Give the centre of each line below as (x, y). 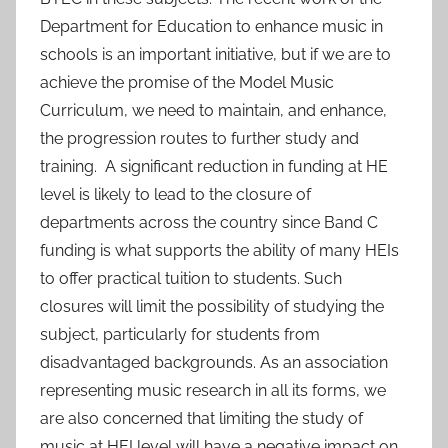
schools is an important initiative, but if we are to (215, 54)
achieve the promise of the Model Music (187, 82)
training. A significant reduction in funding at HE (214, 166)
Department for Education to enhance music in (211, 26)
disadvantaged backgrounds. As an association (214, 362)
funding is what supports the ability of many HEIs (219, 250)
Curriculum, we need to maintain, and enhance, (213, 110)
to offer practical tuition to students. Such (191, 278)
